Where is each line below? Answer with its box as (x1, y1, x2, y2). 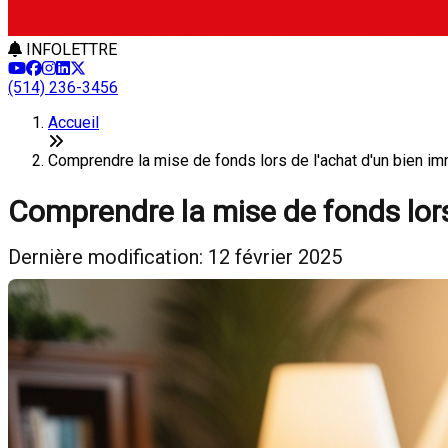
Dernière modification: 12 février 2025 (8, 245, 342, 269)
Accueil (48, 113, 99, 132)
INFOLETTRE (22, 40, 117, 59)
